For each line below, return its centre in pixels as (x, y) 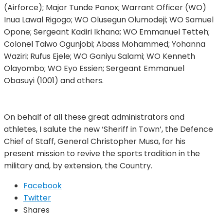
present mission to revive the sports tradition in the (102, 153)
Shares (36, 210)
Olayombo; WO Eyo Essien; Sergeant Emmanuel (94, 68)
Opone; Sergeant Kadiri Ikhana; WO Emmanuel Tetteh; (107, 32)
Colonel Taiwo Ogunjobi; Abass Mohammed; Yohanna (105, 44)
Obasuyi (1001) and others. (54, 80)
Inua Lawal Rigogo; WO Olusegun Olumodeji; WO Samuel (109, 19)
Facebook (43, 185)
